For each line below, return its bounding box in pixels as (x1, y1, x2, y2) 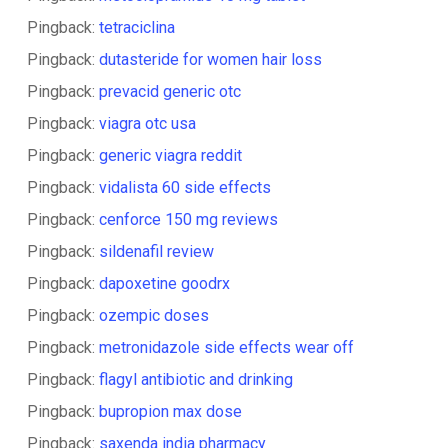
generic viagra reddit (98, 146, 242, 165)
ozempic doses (98, 306, 209, 325)
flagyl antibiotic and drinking (98, 370, 293, 389)
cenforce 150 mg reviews (98, 210, 278, 229)
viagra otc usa (98, 114, 196, 133)
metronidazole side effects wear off (98, 338, 354, 357)
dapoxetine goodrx (98, 274, 230, 293)
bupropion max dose (98, 402, 242, 421)
